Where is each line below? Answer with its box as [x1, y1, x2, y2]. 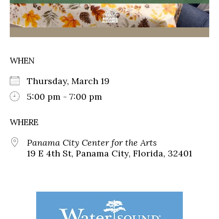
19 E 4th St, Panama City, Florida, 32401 [27, 148, 192, 159]
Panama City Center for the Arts [27, 137, 157, 149]
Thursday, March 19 [27, 75, 119, 87]
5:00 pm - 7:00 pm [27, 91, 102, 103]
